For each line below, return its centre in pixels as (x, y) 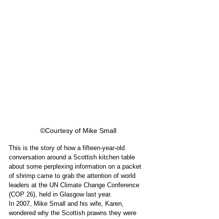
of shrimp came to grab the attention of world (73, 175)
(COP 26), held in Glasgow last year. (61, 194)
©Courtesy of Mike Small (78, 130)
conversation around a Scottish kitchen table (73, 157)
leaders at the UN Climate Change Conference (75, 185)
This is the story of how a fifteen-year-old (68, 148)
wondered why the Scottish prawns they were (74, 213)
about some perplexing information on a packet (76, 166)
